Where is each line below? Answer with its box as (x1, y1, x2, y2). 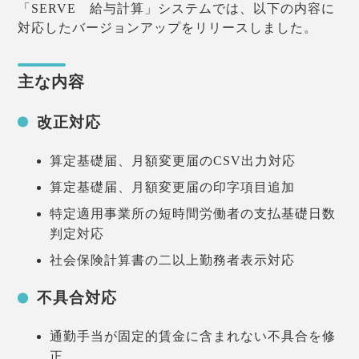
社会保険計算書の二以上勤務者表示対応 (50, 252, 296, 267)
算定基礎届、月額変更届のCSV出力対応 (50, 153, 296, 167)
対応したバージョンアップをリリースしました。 (18, 21, 318, 35)
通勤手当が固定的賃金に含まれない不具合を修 (50, 329, 337, 344)
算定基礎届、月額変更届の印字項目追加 (50, 179, 296, 194)
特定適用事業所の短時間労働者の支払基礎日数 (50, 206, 337, 220)
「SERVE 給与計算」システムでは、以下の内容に (18, 2, 336, 16)
